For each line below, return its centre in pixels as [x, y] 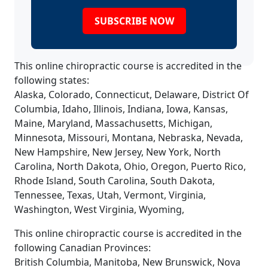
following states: [52, 80]
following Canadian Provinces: [83, 248]
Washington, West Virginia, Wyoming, [99, 210]
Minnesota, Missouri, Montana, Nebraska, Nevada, [129, 138]
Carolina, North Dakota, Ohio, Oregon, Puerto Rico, [130, 167]
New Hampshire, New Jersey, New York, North [118, 152]
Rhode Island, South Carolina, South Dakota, [115, 181]
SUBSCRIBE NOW [134, 21]
